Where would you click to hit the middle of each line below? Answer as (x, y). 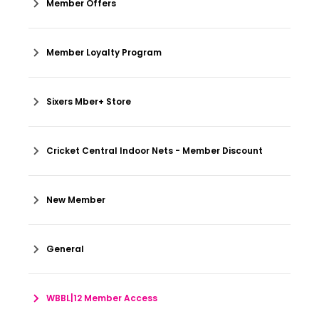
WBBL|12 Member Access (102, 298)
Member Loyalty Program (104, 52)
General (65, 249)
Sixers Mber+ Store (89, 101)
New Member (76, 200)
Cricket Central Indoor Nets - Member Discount (155, 151)
